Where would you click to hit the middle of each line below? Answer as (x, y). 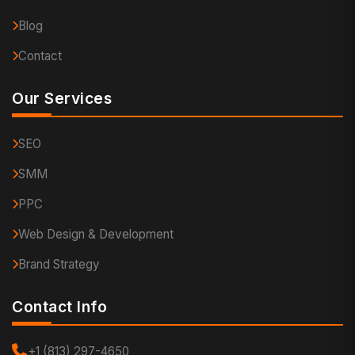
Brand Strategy (59, 265)
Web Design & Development (96, 235)
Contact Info (59, 307)
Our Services (62, 99)
